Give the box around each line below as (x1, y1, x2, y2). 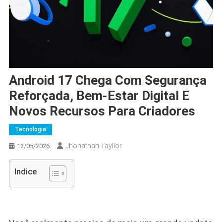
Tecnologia (14, 125, 46, 133)
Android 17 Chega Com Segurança (8, 72, 207, 88)
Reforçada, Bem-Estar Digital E (8, 88, 189, 103)
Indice (14, 166, 37, 176)
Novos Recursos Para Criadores (8, 103, 195, 118)
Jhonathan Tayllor (65, 141, 122, 150)
